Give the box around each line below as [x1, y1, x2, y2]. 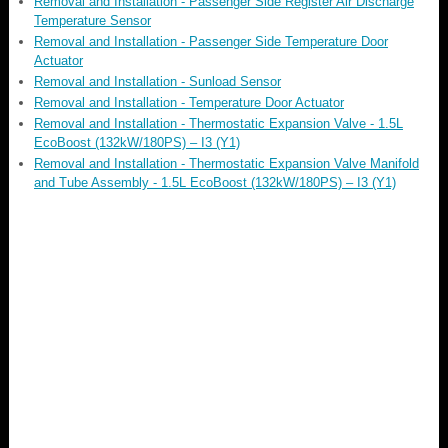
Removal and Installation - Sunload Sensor [34, 73, 281, 89]
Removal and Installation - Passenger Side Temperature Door [34, 33, 388, 49]
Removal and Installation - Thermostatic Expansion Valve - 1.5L [34, 115, 403, 131]
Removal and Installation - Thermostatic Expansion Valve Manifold [34, 155, 419, 171]
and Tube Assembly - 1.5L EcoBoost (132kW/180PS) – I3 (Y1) [34, 174, 396, 190]
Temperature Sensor [34, 12, 151, 28]
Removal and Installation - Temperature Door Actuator [34, 94, 344, 110]
